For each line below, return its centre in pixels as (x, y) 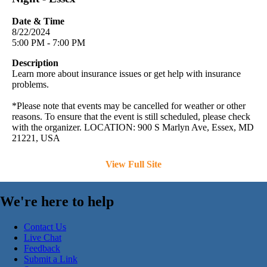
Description (35, 63)
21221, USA (36, 138)
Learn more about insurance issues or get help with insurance (126, 74)
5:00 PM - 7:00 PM (49, 43)
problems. (30, 85)
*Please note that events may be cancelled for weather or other (129, 106)
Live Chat (43, 238)
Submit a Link (51, 259)
